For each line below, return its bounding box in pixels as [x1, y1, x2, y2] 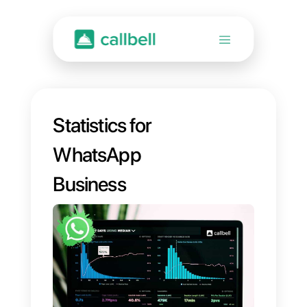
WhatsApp [64, 175, 173, 205]
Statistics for [64, 138, 186, 169]
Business [64, 211, 155, 241]
